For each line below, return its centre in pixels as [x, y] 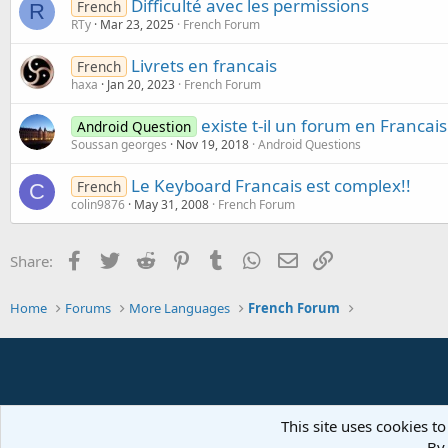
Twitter [146, 258]
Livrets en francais [203, 65]
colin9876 [98, 204]
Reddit [179, 258]
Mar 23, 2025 [137, 24]
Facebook [119, 258]
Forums [88, 308]
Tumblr [253, 258]
